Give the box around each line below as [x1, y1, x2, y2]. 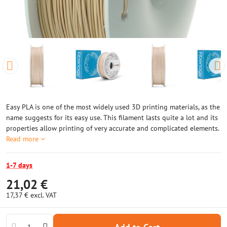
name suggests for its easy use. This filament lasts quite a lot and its [6, 113, 218, 122]
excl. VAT [30, 191, 57, 200]
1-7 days [6, 161, 32, 170]
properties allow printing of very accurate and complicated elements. [6, 124, 219, 133]
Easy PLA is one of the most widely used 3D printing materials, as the [6, 102, 220, 111]
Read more [6, 134, 39, 143]
